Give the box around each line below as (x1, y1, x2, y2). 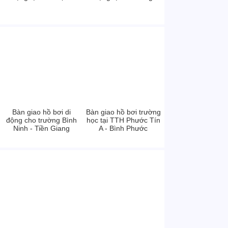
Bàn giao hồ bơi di (12, 108, 71, 116)
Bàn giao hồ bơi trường (85, 108, 161, 116)
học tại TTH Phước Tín (86, 116, 160, 124)
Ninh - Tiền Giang (13, 124, 70, 132)
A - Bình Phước (99, 124, 148, 132)
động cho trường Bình (6, 116, 77, 124)
